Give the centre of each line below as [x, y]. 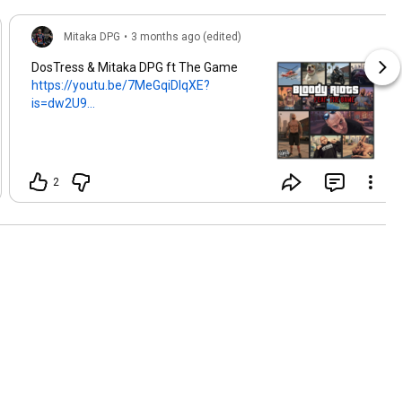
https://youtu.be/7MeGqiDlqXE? [121, 86]
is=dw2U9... [63, 104]
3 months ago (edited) [186, 37]
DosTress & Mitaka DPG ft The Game [136, 68]
